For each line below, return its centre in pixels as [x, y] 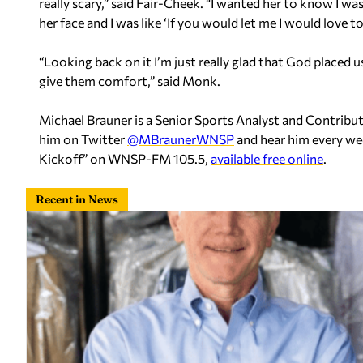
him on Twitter [83, 139]
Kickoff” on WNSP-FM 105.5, [125, 158]
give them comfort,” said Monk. [130, 80]
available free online [267, 158]
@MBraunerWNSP [181, 139]
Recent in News [77, 199]
